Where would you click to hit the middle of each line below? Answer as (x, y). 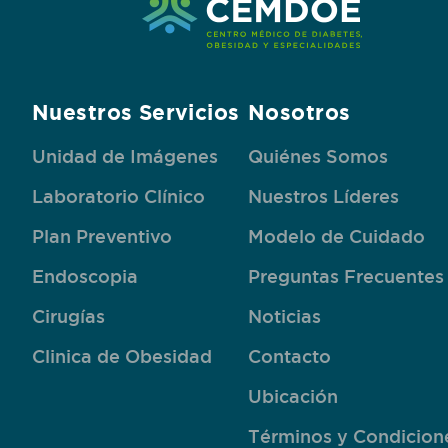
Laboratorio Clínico (118, 196)
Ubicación (293, 396)
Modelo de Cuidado (336, 236)
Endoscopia (85, 276)
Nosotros (299, 112)
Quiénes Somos (318, 156)
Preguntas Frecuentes (346, 276)
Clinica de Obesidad (122, 356)
